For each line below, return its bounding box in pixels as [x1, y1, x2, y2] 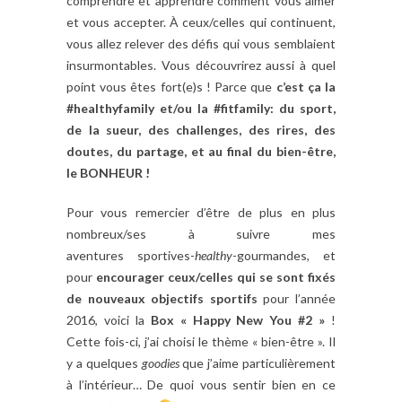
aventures [66, 247, 137, 263]
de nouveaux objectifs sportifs [66, 290, 258, 306]
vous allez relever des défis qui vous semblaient [66, 35, 336, 51]
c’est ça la [275, 78, 336, 94]
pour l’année [257, 290, 336, 306]
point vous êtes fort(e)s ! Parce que [66, 78, 276, 94]
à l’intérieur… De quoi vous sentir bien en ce [66, 376, 336, 392]
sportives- [137, 247, 195, 263]
